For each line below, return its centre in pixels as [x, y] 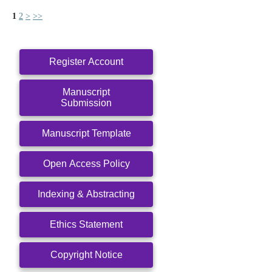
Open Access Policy [86, 164]
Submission [86, 103]
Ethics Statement [86, 225]
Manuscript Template [86, 134]
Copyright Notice [86, 255]
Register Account [86, 62]
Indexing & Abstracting [86, 194]
